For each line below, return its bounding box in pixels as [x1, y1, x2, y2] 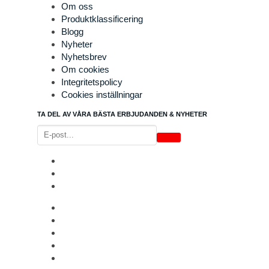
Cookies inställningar [61, 89, 142, 100]
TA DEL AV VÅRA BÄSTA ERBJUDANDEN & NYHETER [37, 110, 207, 118]
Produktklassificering [61, 14, 143, 24]
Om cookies [61, 64, 109, 74]
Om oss [61, 1, 93, 11]
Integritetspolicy [61, 77, 122, 87]
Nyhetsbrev [61, 52, 107, 62]
